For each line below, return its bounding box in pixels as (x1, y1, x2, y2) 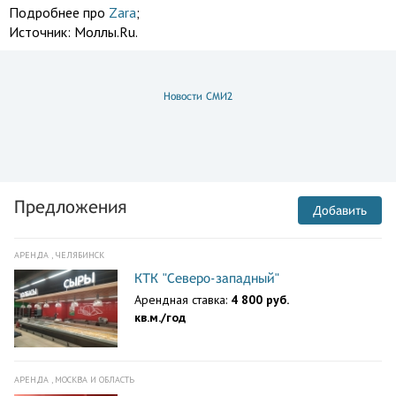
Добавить (313, 203, 367, 217)
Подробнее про (9, 4, 109, 21)
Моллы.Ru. (74, 23, 138, 41)
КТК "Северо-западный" (134, 270, 279, 286)
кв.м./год (134, 309, 186, 325)
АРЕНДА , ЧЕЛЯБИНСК (14, 249, 104, 261)
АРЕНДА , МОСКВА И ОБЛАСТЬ (14, 374, 134, 385)
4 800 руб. (231, 292, 288, 308)
